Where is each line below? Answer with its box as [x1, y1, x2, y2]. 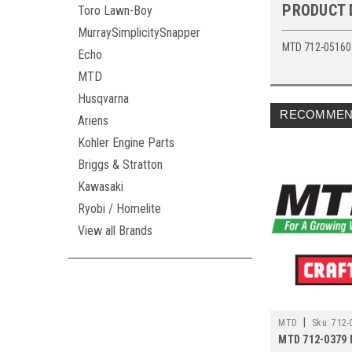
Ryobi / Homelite [78, 201, 161, 216]
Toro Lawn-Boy [78, 3, 152, 18]
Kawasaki [78, 179, 123, 194]
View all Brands [78, 223, 152, 238]
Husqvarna [78, 91, 129, 106]
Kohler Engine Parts [78, 135, 174, 150]
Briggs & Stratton [78, 157, 163, 172]
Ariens [78, 113, 108, 128]
